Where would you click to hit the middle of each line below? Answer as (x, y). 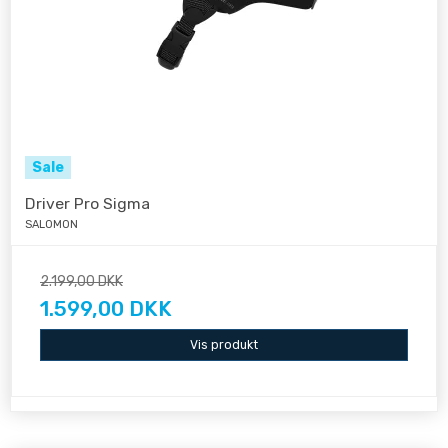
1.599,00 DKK (106, 308)
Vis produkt (224, 344)
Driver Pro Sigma (87, 203)
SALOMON (51, 224)
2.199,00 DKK (81, 281)
